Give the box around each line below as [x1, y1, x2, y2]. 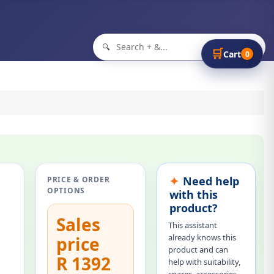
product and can [168, 244, 228, 256]
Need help [182, 174, 239, 189]
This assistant [168, 220, 217, 231]
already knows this [168, 232, 236, 243]
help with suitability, [168, 256, 240, 268]
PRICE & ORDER [46, 174, 110, 185]
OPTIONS [46, 185, 86, 196]
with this [169, 187, 218, 202]
